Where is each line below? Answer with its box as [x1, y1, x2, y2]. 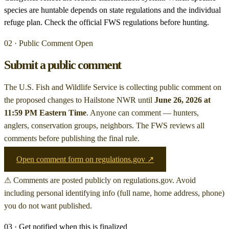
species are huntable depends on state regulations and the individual [4, 6, 221, 15]
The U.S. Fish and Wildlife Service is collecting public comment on [4, 82, 221, 91]
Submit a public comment [4, 58, 121, 72]
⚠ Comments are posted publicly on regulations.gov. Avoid [4, 175, 196, 185]
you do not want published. [4, 201, 92, 210]
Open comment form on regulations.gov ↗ [16, 154, 154, 164]
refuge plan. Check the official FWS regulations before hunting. [4, 18, 209, 27]
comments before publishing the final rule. [4, 133, 140, 143]
